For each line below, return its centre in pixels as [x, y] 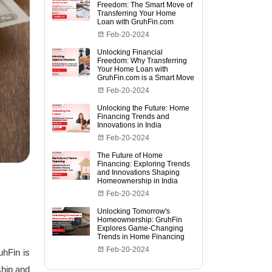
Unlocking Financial [130, 52]
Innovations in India [130, 125]
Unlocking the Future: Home [144, 108]
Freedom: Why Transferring [142, 61]
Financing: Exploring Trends [144, 164]
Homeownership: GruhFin [140, 220]
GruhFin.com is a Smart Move [146, 78]
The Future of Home [130, 155]
